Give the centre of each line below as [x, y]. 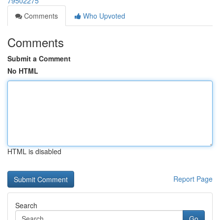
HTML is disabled [34, 151]
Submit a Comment [39, 58]
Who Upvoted [103, 16]
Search [26, 205]
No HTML [23, 71]
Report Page [193, 179]
